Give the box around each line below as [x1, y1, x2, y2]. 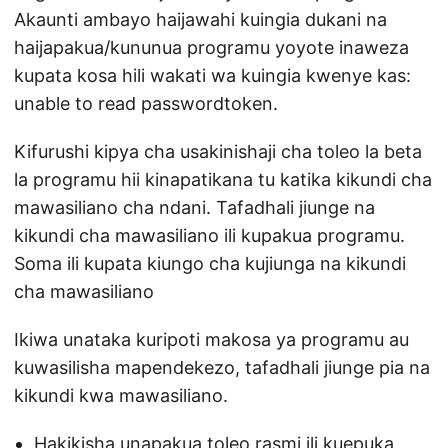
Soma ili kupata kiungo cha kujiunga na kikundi [14, 253, 406, 275]
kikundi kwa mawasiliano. [14, 385, 228, 407]
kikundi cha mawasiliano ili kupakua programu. [14, 225, 405, 247]
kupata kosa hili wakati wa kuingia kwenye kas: [14, 65, 411, 87]
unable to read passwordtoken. [14, 93, 278, 115]
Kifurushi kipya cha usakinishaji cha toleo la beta [14, 141, 422, 163]
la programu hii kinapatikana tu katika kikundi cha [14, 169, 432, 191]
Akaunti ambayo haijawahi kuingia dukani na [14, 9, 387, 31]
